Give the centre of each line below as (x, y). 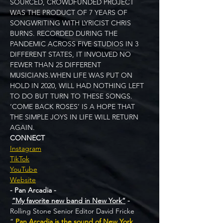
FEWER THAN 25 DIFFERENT (56, 65)
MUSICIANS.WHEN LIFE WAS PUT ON (72, 75)
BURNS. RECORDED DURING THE (65, 33)
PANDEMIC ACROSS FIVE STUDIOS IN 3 (75, 44)
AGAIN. (23, 127)
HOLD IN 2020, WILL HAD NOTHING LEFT (78, 86)
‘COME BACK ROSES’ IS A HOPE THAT (73, 107)
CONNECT (27, 138)
